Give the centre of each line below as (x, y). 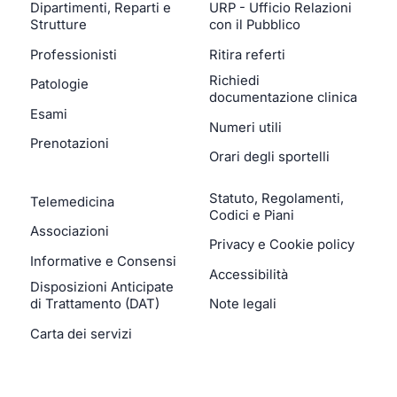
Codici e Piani (252, 215)
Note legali (243, 304)
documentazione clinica (283, 98)
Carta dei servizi (82, 334)
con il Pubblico (255, 25)
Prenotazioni (70, 144)
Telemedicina (73, 202)
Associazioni (70, 232)
